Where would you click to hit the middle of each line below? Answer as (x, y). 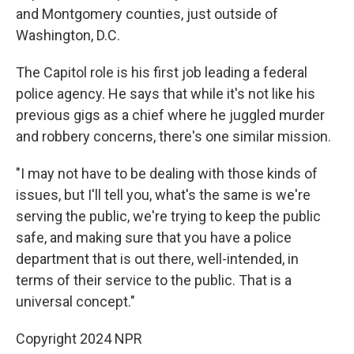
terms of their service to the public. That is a (154, 280)
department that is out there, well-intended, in (157, 259)
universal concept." (75, 301)
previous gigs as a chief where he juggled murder (170, 115)
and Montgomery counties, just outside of (147, 14)
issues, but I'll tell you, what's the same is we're (163, 195)
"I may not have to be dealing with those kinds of (167, 173)
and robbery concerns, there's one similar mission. (173, 136)
